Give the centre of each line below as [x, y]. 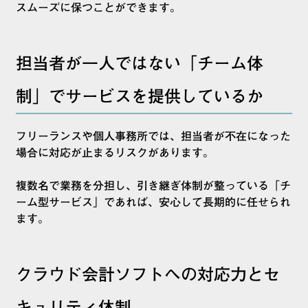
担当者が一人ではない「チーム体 [140, 64]
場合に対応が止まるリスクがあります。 [115, 153]
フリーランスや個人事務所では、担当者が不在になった [153, 136]
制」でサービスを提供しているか [140, 97]
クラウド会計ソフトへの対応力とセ [148, 275]
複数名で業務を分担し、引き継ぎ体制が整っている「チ [153, 186]
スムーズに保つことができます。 [98, 8]
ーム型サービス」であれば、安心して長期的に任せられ [153, 202]
